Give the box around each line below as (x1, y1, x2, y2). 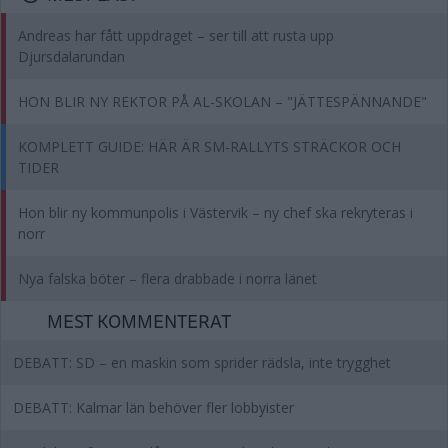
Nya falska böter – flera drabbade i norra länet (18, 269, 317, 288)
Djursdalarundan (18, 47, 125, 66)
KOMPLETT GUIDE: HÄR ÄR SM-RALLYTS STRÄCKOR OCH (18, 137, 401, 156)
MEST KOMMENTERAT (47, 306, 231, 335)
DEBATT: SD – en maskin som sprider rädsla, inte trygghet (13, 353, 391, 372)
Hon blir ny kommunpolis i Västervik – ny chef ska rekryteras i (18, 203, 413, 222)
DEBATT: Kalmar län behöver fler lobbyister (13, 398, 294, 417)
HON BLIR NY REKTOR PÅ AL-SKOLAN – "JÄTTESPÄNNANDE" (18, 92, 427, 111)
